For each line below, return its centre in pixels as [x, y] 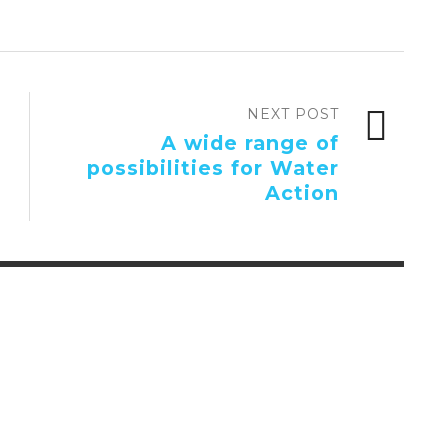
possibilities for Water [213, 168]
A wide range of [250, 143]
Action [302, 193]
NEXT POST [293, 114]
